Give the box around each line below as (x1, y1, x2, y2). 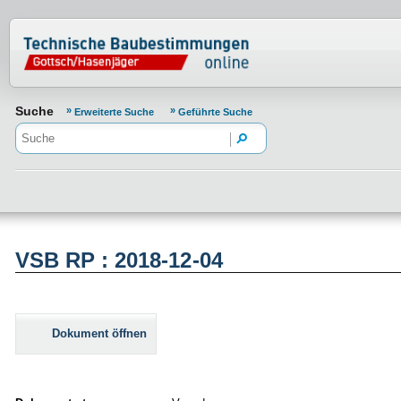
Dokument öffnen (52, 327, 147, 341)
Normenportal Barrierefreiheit (18, 20, 318, 44)
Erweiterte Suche (74, 107, 157, 117)
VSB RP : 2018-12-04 (15, 248, 223, 273)
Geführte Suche (178, 107, 252, 117)
